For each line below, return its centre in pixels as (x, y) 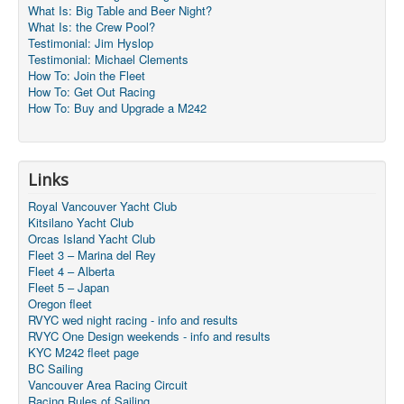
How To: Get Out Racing (92, 91)
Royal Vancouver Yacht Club (102, 206)
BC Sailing (55, 368)
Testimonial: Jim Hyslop (91, 42)
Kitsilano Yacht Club (81, 222)
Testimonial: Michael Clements (108, 59)
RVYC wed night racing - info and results (133, 319)
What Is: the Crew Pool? (92, 26)
